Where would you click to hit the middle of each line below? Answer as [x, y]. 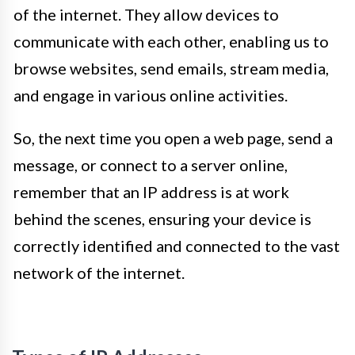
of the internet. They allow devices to [146, 14]
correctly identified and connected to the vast [177, 246]
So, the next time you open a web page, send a [173, 138]
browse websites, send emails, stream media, [171, 68]
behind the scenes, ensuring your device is [162, 219]
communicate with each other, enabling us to [171, 41]
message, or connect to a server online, [151, 165]
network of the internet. [99, 273]
